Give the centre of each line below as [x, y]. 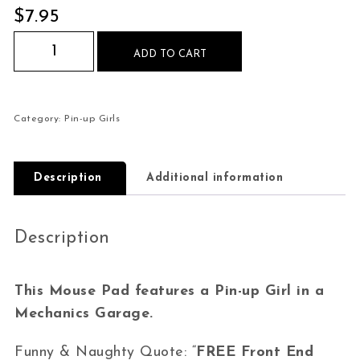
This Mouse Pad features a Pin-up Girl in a [170, 291]
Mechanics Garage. [84, 313]
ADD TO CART [170, 54]
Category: [39, 119]
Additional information [215, 178]
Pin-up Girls [92, 119]
